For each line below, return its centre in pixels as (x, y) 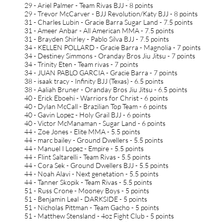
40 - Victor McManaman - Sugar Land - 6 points (95, 123)
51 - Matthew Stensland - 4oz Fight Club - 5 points (99, 216)
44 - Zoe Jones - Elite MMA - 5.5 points (82, 132)
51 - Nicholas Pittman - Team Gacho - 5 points (92, 207)
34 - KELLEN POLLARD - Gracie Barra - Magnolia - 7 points (112, 47)
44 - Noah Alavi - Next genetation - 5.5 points (91, 174)
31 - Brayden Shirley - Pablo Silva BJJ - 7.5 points (97, 39)
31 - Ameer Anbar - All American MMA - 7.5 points (99, 30)
